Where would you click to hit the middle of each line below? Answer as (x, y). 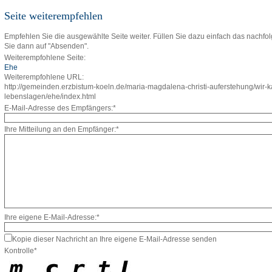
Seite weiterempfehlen (53, 16)
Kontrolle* (21, 251)
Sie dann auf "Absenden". (46, 46)
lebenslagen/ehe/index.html (50, 97)
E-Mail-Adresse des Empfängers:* (60, 108)
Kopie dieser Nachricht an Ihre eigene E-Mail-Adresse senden (114, 239)
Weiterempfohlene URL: (44, 77)
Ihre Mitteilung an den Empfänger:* (62, 129)
